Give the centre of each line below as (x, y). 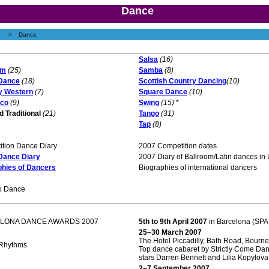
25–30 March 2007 (170, 232)
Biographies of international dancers (198, 168)
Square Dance (163, 92)
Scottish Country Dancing (183, 81)
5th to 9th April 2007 (173, 222)
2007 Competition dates (178, 146)
